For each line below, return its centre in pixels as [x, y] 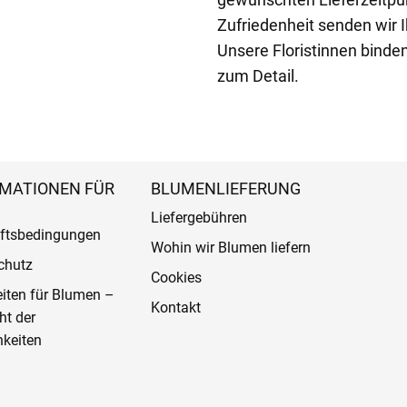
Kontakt [175, 307]
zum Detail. [258, 75]
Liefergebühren [199, 217]
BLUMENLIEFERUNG [225, 188]
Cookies [176, 277]
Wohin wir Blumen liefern [230, 247]
